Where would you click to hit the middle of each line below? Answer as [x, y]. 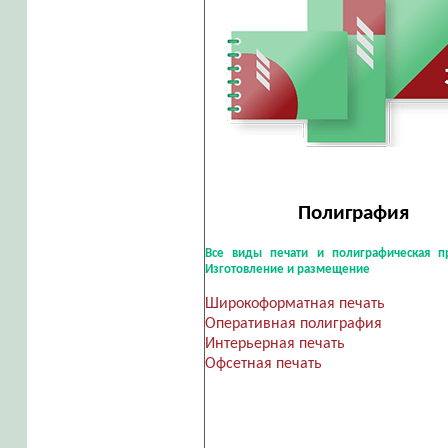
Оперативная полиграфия [293, 324]
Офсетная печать [263, 364]
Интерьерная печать [274, 344]
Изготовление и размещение [287, 269]
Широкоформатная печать [294, 304]
